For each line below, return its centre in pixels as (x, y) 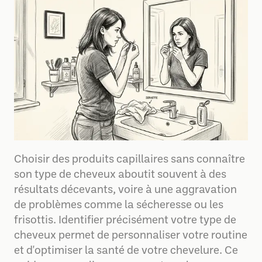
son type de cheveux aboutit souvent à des (120, 175)
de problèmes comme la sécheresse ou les (119, 205)
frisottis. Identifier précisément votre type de (125, 220)
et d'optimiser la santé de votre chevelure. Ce (126, 251)
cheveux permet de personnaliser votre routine (131, 236)
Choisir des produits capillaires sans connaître (130, 160)
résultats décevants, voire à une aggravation (125, 190)
